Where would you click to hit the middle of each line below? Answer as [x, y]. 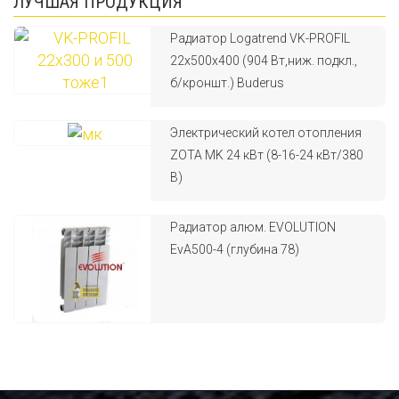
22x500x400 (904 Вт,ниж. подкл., [264, 61]
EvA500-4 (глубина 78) [235, 249]
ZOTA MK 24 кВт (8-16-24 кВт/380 [267, 155]
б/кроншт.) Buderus [228, 83]
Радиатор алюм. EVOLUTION [253, 227]
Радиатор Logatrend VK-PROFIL [261, 38]
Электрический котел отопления [266, 133]
